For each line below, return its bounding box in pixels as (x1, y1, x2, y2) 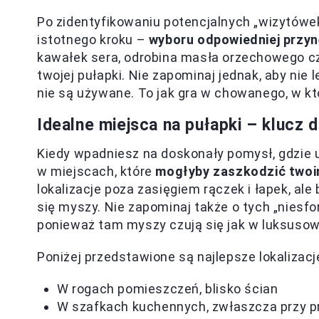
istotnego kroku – (37, 32, 149, 47)
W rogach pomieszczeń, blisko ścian (57, 281, 278, 296)
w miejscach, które (37, 164, 156, 179)
